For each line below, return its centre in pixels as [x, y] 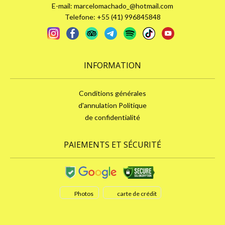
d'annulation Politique [113, 105]
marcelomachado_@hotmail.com [124, 6]
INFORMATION [113, 65]
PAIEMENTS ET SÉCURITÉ [113, 144]
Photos [84, 194]
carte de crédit [137, 194]
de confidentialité [113, 118]
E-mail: [63, 6]
